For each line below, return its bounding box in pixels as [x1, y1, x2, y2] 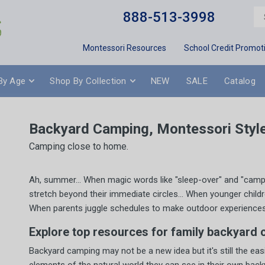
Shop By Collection [50, 75, 127, 86]
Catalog [224, 75, 256, 86]
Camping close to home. [29, 141, 128, 152]
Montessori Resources [83, 43, 166, 53]
